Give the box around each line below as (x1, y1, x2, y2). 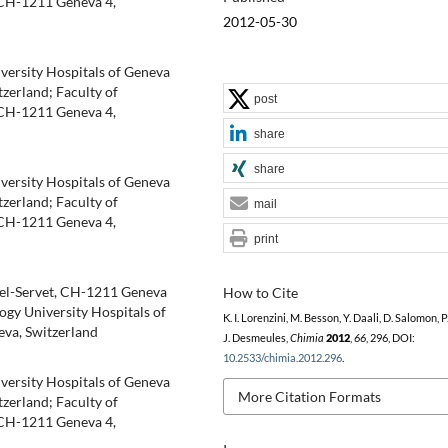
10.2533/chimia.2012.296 (222, 351, 342, 364)
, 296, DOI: (365, 331, 415, 344)
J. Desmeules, (222, 331, 290, 344)
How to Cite (222, 283, 298, 301)
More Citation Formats (237, 387, 381, 405)
